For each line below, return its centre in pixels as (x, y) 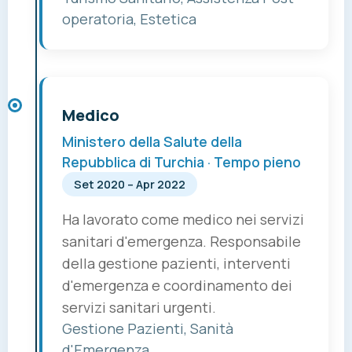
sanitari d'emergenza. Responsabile (181, 242)
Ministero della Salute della (152, 142)
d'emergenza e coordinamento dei (177, 286)
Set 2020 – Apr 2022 (130, 185)
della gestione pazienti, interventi (176, 264)
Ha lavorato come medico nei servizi (183, 220)
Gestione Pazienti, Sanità (148, 329)
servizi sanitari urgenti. (139, 308)
